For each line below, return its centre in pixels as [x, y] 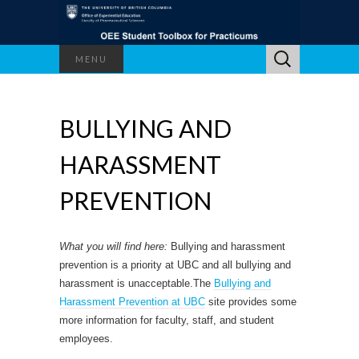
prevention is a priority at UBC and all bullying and [175, 264]
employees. [86, 338]
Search [282, 53]
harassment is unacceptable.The [137, 283]
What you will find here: [115, 246]
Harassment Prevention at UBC [132, 301]
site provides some [251, 301]
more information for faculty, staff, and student [167, 320]
